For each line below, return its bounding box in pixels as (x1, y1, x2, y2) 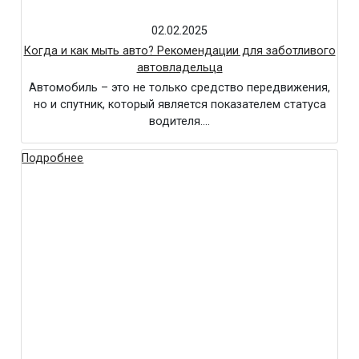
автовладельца (136, 60, 223, 75)
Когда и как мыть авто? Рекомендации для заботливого (23, 43, 336, 58)
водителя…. (149, 114, 210, 128)
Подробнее (22, 151, 84, 166)
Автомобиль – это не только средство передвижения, (29, 80, 330, 95)
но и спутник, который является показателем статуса (33, 97, 326, 111)
